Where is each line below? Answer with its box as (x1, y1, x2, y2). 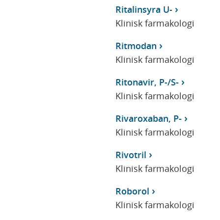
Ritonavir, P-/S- (115, 76, 179, 88)
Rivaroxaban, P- (115, 112, 182, 124)
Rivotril (115, 148, 146, 161)
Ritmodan (115, 39, 157, 52)
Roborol (115, 185, 149, 197)
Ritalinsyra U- (115, 3, 172, 15)
